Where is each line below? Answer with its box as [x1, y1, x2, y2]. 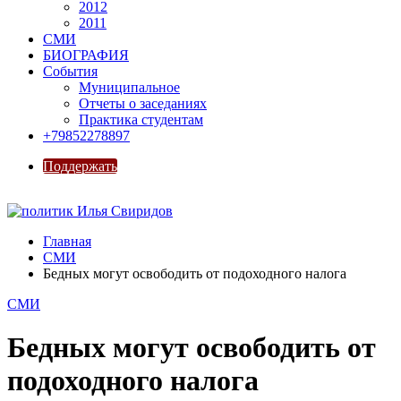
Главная [43, 234, 91, 249]
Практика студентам [79, 112, 203, 127]
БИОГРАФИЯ [43, 47, 129, 63]
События [43, 64, 98, 79]
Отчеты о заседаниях [79, 96, 207, 111]
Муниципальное [79, 80, 180, 95]
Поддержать [43, 158, 117, 174]
